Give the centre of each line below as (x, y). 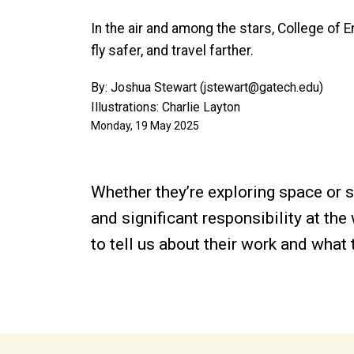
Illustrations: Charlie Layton (166, 107)
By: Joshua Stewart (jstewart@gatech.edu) (207, 88)
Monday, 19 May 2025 (145, 126)
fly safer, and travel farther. (172, 50)
